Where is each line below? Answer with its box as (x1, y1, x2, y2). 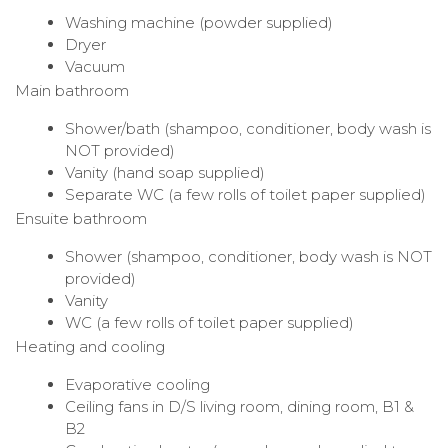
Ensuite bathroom (15, 208, 147, 228)
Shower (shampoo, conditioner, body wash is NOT (65, 246, 432, 266)
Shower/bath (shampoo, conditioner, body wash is (65, 118, 431, 138)
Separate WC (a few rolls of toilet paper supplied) (65, 184, 426, 204)
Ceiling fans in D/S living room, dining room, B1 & (65, 396, 414, 416)
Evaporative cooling (65, 374, 210, 394)
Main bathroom (15, 80, 129, 100)
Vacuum (65, 56, 125, 76)
